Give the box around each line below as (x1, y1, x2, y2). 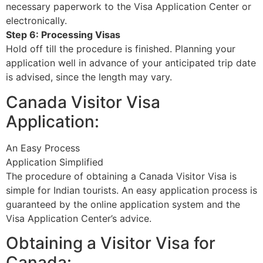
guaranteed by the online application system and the (6, 198, 240, 210)
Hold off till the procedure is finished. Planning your (6, 43, 235, 55)
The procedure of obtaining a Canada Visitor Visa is (6, 170, 237, 182)
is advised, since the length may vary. (6, 71, 172, 83)
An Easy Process (6, 141, 80, 154)
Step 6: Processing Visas (6, 29, 120, 41)
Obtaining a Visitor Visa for (6, 233, 215, 254)
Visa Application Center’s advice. (6, 212, 151, 224)
